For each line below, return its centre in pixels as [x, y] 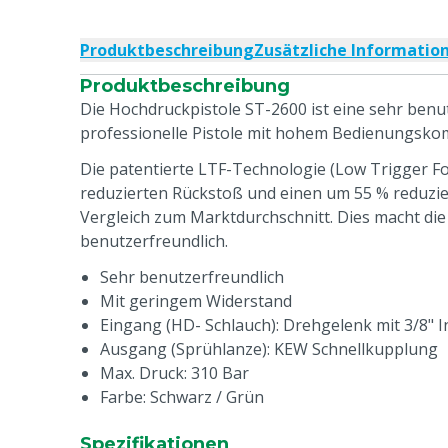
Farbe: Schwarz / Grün [182, 397]
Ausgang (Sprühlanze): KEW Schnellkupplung [269, 349]
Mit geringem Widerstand [196, 301]
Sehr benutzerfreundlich [192, 277]
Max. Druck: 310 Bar [174, 373]
